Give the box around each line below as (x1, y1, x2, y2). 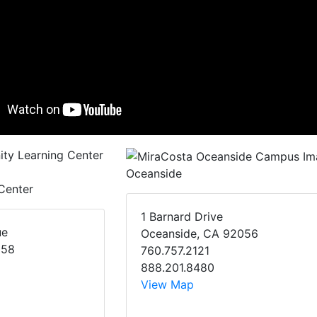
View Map (140, 277, 194, 292)
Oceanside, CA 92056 (140, 226, 258, 241)
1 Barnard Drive (140, 209, 223, 224)
